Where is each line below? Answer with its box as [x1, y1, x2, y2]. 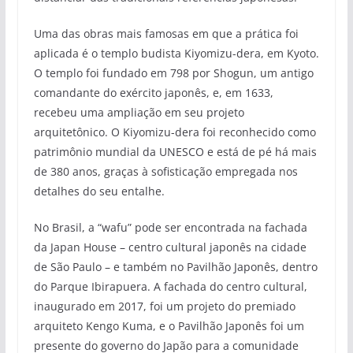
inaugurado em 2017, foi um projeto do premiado [33, 298, 295, 314]
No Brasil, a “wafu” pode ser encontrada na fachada [33, 219, 307, 235]
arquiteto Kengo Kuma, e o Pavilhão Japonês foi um [33, 318, 304, 333]
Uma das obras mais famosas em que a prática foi [33, 25, 299, 41]
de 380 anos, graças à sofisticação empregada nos [33, 163, 298, 179]
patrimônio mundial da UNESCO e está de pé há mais [33, 143, 317, 159]
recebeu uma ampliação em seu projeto [33, 104, 244, 120]
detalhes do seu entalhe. [33, 183, 165, 199]
